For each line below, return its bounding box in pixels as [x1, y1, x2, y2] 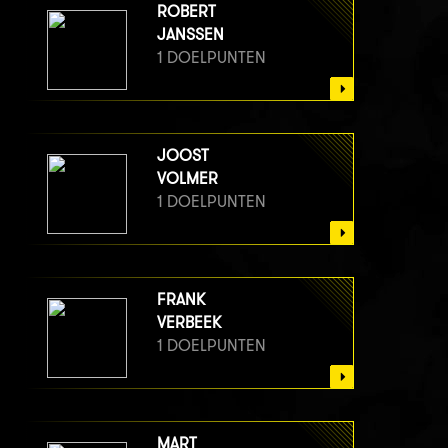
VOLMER [157, 169, 218, 189]
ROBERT [157, 2, 216, 22]
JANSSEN [157, 25, 224, 45]
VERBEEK [157, 313, 221, 333]
